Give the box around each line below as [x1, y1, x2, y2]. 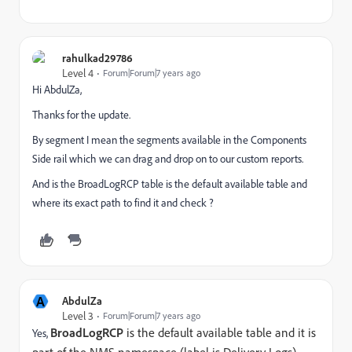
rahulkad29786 [62, 51, 133, 64]
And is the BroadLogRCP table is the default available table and [32, 177, 307, 190]
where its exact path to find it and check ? [32, 196, 214, 209]
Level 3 [62, 309, 93, 322]
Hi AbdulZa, [32, 82, 82, 96]
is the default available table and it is [123, 324, 316, 340]
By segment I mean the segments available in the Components [32, 133, 306, 146]
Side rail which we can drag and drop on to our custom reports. [32, 152, 303, 165]
